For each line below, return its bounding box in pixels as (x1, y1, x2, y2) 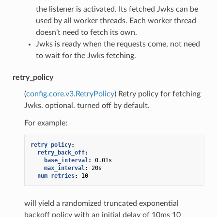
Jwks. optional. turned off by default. (24, 101, 150, 109)
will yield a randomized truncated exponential (24, 199, 179, 207)
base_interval (44, 156, 88, 164)
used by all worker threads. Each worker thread (35, 16, 196, 25)
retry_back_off (37, 149, 85, 156)
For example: (24, 119, 67, 127)
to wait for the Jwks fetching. (35, 51, 136, 60)
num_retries (37, 172, 75, 179)
